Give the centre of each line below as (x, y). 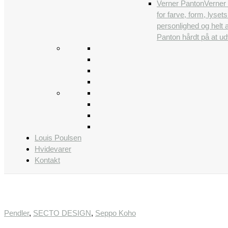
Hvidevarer (53, 149)
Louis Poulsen (58, 138)
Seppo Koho (116, 213)
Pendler (17, 213)
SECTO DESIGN (62, 213)
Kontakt (47, 160)
